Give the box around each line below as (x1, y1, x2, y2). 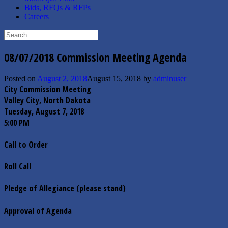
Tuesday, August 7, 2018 (4, 105, 84, 117)
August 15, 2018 (87, 74, 141, 83)
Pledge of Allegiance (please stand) (4, 183, 126, 194)
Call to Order (4, 138, 48, 150)
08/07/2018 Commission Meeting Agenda (4, 49, 187, 65)
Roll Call (4, 161, 31, 173)
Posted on (4, 74, 37, 83)
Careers (24, 12, 49, 21)
